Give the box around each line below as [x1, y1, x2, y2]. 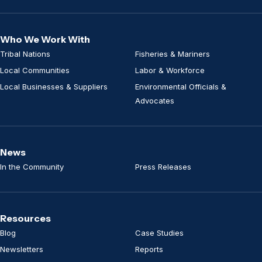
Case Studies [135, 227, 184, 237]
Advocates [135, 95, 174, 105]
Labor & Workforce [135, 65, 205, 75]
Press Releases [135, 161, 191, 171]
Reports [135, 244, 163, 254]
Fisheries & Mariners [135, 49, 210, 58]
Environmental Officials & [135, 81, 226, 91]
